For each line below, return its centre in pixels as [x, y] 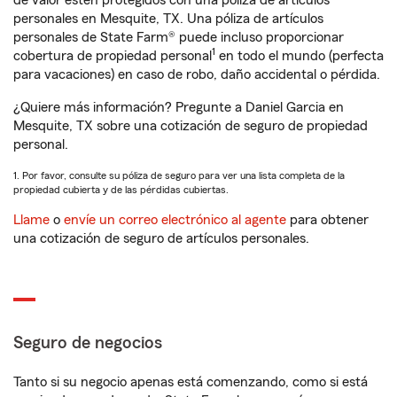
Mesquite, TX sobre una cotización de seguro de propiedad [191, 126]
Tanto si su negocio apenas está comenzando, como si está [191, 382]
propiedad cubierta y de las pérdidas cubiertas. [121, 190]
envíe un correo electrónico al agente [175, 220]
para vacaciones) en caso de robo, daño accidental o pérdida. [197, 74]
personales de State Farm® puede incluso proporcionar [179, 37]
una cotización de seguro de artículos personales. [161, 238]
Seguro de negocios [88, 343]
